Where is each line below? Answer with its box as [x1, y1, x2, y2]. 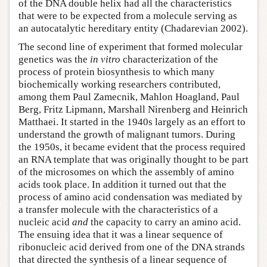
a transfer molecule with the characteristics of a [18, 204, 218, 216]
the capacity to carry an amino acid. [88, 216, 241, 228]
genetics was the [18, 54, 90, 66]
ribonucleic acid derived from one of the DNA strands [18, 241, 245, 253]
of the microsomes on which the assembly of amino [18, 166, 234, 178]
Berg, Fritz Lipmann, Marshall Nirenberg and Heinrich [18, 104, 248, 116]
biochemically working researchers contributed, [18, 79, 221, 91]
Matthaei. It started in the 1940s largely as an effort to [18, 116, 246, 128]
